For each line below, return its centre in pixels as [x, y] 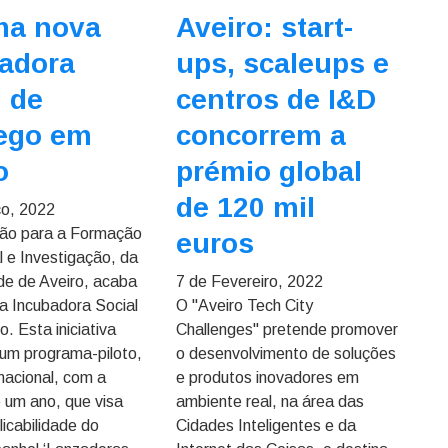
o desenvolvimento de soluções [285, 353]
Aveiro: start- [264, 27]
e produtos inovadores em [267, 377]
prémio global [268, 171]
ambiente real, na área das [269, 401]
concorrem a [260, 135]
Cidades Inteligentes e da [265, 425]
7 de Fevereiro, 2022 [249, 281]
